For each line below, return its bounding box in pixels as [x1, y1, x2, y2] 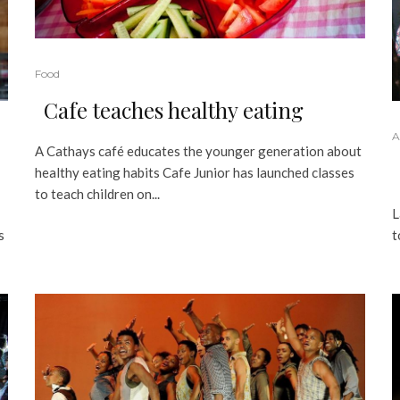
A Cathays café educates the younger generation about [35, 142, 362, 159]
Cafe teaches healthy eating [44, 95, 304, 124]
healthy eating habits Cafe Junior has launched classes [35, 163, 354, 180]
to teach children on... [35, 185, 160, 202]
